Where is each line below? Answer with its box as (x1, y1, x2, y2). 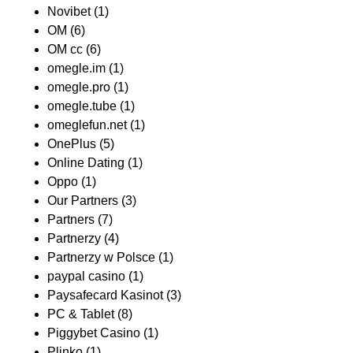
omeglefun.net (47, 118, 127, 132)
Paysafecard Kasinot (47, 288, 163, 302)
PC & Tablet (47, 307, 114, 321)
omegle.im (47, 61, 106, 75)
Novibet (47, 5, 91, 18)
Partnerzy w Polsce (47, 251, 155, 264)
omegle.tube (47, 99, 117, 113)
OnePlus (47, 137, 96, 150)
